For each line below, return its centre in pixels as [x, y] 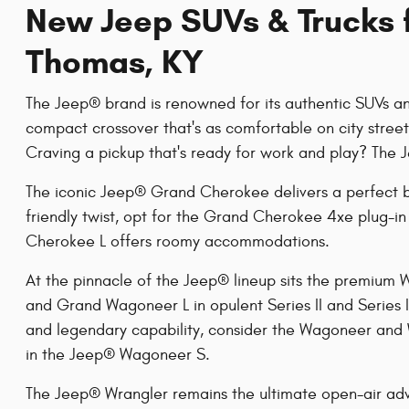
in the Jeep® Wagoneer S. [118, 355]
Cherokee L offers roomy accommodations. [178, 242]
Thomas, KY [115, 61]
